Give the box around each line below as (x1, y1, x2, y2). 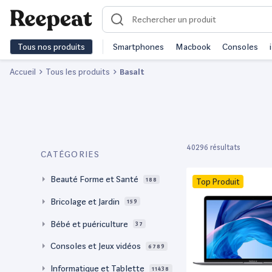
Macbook (175, 42, 211, 52)
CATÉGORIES (41, 149, 100, 159)
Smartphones (113, 42, 164, 52)
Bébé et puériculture (50, 219, 128, 229)
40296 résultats (186, 143, 240, 152)
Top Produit (196, 176, 240, 186)
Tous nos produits (18, 42, 85, 52)
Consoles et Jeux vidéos (50, 241, 141, 251)
